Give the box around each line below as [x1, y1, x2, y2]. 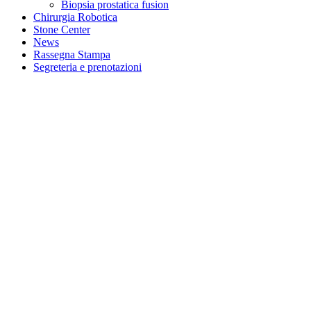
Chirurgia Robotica [33, 11, 117, 24]
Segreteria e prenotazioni [33, 61, 142, 74]
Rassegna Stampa [33, 49, 110, 61]
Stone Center [33, 24, 90, 36]
